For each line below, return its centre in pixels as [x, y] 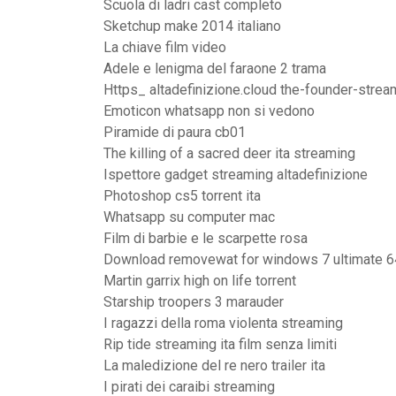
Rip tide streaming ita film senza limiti [220, 344]
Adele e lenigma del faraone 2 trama [215, 69]
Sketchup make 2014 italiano [192, 26]
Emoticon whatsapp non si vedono [209, 111]
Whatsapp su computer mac [189, 217]
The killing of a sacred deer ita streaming [229, 153]
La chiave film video [165, 47]
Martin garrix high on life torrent [200, 281]
